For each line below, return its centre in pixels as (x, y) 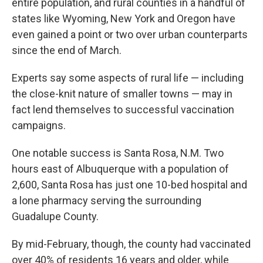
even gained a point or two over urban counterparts (130, 34)
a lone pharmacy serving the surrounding (107, 200)
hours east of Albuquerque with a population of (120, 168)
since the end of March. (67, 50)
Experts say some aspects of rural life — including (128, 77)
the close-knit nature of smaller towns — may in (122, 93)
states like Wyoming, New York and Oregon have (124, 18)
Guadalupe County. (55, 216)
